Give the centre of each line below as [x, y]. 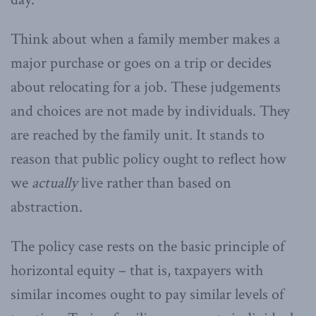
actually [56, 183]
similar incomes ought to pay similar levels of [147, 294]
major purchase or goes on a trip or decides [141, 63]
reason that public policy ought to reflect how [148, 159]
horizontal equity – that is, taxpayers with [137, 270]
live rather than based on [156, 183]
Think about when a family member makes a [145, 39]
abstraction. [47, 207]
